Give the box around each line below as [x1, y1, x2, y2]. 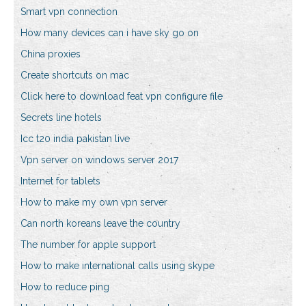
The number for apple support [20, 239, 156, 251]
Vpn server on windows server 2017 [20, 154, 178, 166]
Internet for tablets [20, 176, 100, 187]
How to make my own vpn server [20, 197, 167, 208]
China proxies [20, 48, 81, 60]
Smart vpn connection [20, 6, 117, 18]
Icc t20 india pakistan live [20, 133, 130, 145]
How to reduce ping [20, 281, 109, 293]
